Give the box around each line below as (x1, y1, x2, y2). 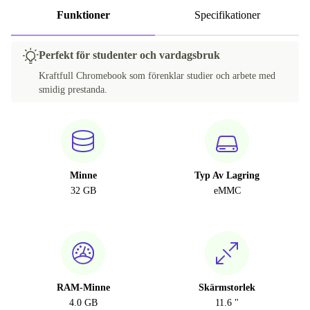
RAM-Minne (56, 282, 110, 293)
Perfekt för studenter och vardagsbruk (39, 49, 220, 61)
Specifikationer (194, 9, 260, 21)
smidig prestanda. (39, 84, 107, 95)
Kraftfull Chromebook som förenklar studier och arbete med (39, 71, 275, 81)
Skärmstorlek (199, 282, 255, 293)
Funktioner (56, 9, 110, 21)
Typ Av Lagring (194, 170, 259, 181)
